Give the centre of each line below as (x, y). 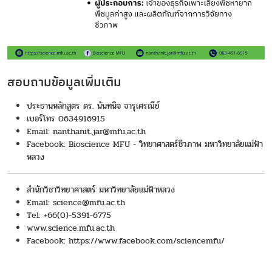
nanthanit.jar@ (81, 132)
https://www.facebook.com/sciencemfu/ (147, 241)
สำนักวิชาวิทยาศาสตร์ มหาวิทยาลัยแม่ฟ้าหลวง (101, 190)
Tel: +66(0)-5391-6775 (70, 216)
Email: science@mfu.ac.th (76, 203)
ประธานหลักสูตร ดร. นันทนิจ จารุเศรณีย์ (93, 106)
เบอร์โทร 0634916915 (66, 119)
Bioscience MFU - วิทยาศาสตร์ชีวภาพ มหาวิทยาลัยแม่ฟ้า (166, 144)
